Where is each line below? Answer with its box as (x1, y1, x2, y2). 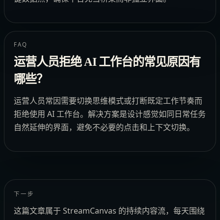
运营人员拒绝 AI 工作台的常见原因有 (14, 55, 200, 69)
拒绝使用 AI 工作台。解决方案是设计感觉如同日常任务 (14, 109, 206, 120)
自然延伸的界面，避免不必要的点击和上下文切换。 (14, 122, 195, 133)
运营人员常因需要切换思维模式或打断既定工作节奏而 (14, 95, 203, 107)
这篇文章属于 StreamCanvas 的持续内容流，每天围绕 (14, 205, 205, 217)
